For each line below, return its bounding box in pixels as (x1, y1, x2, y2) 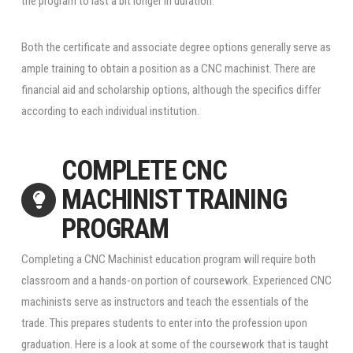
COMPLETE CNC (61, 154, 227, 187)
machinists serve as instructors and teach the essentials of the (20, 295, 309, 310)
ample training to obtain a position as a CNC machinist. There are (20, 61, 316, 76)
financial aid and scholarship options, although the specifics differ (20, 83, 321, 98)
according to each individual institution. (20, 104, 199, 119)
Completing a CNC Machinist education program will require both (20, 252, 316, 267)
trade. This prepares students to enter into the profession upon (20, 316, 307, 331)
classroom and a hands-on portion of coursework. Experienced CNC (20, 273, 332, 288)
